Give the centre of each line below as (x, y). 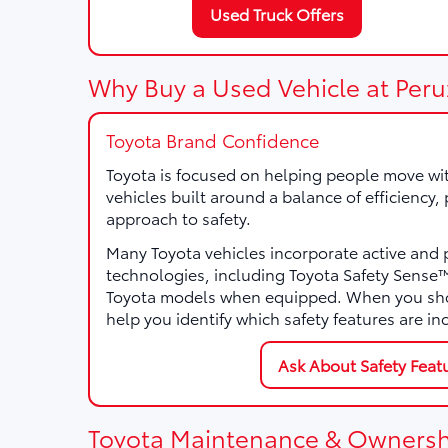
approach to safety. (178, 217)
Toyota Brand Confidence (212, 140)
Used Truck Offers (277, 13)
